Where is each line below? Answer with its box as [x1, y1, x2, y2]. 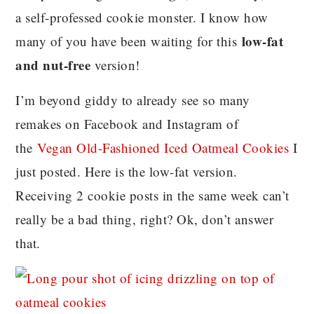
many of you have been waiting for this [15, 32, 242, 50]
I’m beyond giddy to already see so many [15, 90, 250, 109]
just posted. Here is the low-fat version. [15, 162, 238, 180]
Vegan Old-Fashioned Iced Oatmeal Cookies [37, 138, 289, 156]
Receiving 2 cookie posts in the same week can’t [15, 186, 289, 204]
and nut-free [15, 55, 91, 74]
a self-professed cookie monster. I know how [15, 8, 268, 26]
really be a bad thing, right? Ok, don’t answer [15, 210, 274, 228]
